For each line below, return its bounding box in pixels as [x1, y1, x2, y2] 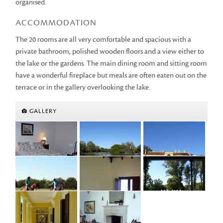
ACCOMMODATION [15, 17, 97, 28]
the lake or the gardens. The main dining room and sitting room [15, 58, 208, 68]
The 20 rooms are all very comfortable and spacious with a [15, 34, 192, 44]
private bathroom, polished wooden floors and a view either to [15, 46, 205, 56]
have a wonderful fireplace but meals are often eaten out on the [15, 70, 207, 80]
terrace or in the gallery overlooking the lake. [15, 82, 151, 92]
